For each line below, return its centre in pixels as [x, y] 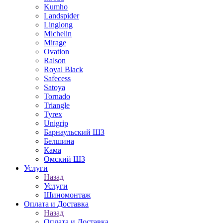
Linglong [58, 25]
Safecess [57, 78]
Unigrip [56, 123]
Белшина [59, 141]
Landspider [61, 16]
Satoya [55, 87]
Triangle [57, 105]
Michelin [58, 34]
